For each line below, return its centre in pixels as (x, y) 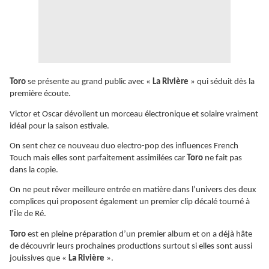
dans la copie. (34, 170)
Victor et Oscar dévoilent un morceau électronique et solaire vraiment (134, 114)
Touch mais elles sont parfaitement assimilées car (98, 158)
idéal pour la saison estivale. (59, 126)
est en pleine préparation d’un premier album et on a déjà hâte (140, 234)
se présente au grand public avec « (90, 82)
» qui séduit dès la (222, 82)
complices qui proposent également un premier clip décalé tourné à (130, 202)
